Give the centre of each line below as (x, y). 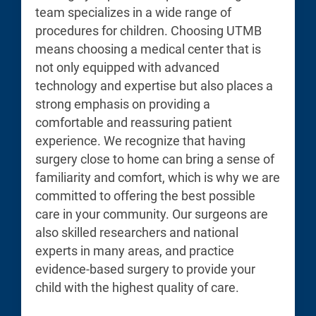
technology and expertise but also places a (154, 86)
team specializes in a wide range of (133, 12)
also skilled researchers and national (137, 232)
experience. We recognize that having (140, 141)
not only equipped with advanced (127, 67)
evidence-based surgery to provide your (145, 269)
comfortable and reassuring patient (134, 122)
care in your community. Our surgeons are (152, 214)
